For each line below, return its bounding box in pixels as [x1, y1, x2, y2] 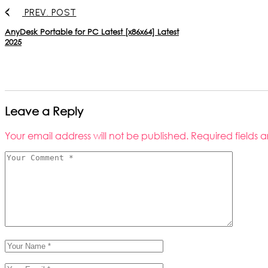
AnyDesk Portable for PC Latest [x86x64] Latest [5, 27, 179, 38]
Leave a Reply [5, 103, 83, 118]
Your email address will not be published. [5, 129, 188, 142]
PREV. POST [25, 7, 77, 19]
